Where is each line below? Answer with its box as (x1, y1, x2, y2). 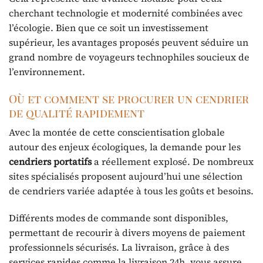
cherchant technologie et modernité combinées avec (9, 6, 242, 19)
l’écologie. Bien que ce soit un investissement (9, 21, 208, 34)
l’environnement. (9, 65, 85, 78)
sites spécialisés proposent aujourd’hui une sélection (9, 170, 242, 183)
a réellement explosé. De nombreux (92, 155, 254, 168)
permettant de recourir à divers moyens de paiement (9, 226, 245, 240)
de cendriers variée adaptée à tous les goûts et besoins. (9, 184, 254, 198)
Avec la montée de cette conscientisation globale (9, 126, 225, 139)
